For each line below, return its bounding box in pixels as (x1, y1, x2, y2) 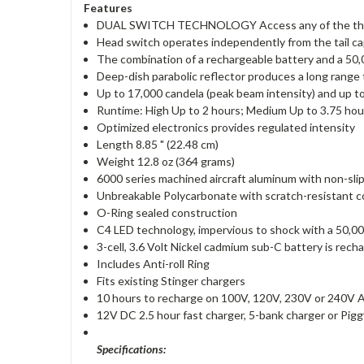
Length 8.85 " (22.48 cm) (97, 136, 219, 151)
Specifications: (97, 341, 167, 356)
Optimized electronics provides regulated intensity (97, 119, 356, 134)
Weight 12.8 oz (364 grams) (97, 154, 236, 168)
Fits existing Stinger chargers (97, 273, 246, 288)
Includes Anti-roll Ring (97, 256, 210, 271)
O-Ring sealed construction (97, 205, 238, 219)
